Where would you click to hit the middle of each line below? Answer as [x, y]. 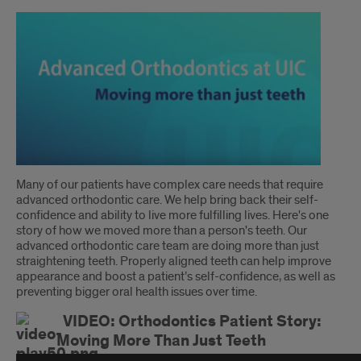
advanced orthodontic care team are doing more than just [168, 246]
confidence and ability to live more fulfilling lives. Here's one [172, 216]
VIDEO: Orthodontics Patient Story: [192, 322]
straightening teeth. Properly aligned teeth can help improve [174, 261]
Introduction [79, 192]
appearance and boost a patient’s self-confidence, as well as [176, 277]
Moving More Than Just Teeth [161, 341]
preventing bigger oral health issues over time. [137, 292]
